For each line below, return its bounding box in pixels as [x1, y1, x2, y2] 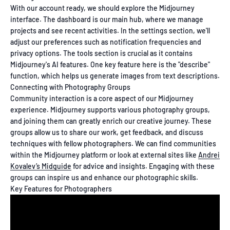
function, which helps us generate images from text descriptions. [10, 71, 220, 80]
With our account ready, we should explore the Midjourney [10, 3, 195, 12]
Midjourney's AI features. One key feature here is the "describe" [10, 60, 210, 69]
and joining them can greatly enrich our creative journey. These [10, 116, 212, 125]
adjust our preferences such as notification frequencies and [10, 37, 201, 46]
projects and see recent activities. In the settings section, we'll [10, 26, 210, 35]
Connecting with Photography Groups [10, 82, 130, 91]
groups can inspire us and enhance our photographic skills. [10, 172, 198, 182]
